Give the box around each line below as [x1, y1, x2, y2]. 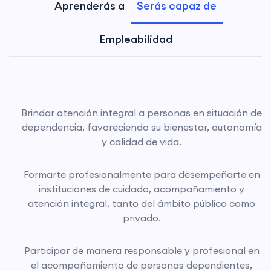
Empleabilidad [99, 32, 172, 47]
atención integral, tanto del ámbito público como [28, 197, 255, 210]
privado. [122, 212, 161, 224]
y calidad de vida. [102, 135, 181, 148]
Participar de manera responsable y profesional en [24, 244, 260, 257]
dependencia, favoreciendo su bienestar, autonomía [21, 121, 262, 134]
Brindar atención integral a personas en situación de [21, 106, 262, 119]
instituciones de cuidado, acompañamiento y [39, 183, 244, 195]
